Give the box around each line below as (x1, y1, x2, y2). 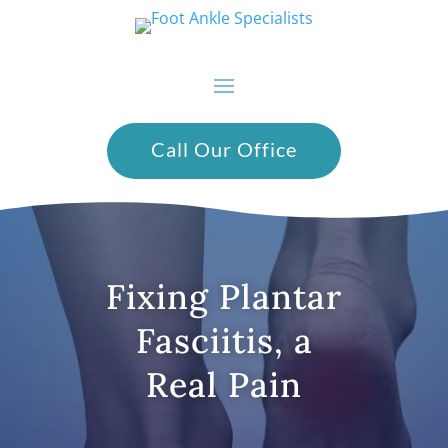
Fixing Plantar (106, 275, 342, 319)
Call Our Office (151, 136, 297, 161)
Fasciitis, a (135, 319, 313, 363)
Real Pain (146, 363, 302, 407)
